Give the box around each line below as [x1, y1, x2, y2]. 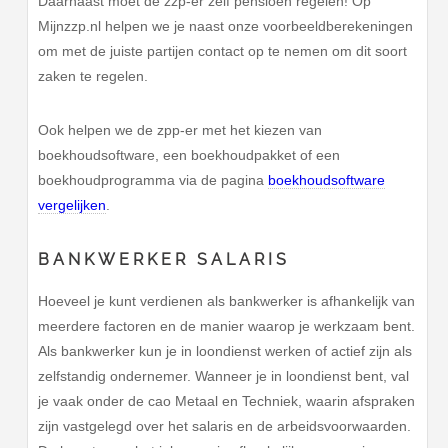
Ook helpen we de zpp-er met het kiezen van [38, 121, 323, 138]
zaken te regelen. [38, 68, 149, 85]
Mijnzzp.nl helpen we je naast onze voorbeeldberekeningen [38, 18, 414, 35]
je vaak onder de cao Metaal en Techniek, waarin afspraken [38, 392, 416, 409]
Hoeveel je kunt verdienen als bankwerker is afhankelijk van [38, 292, 416, 309]
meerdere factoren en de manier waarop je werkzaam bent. [38, 317, 416, 334]
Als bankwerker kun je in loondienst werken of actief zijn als [38, 342, 413, 359]
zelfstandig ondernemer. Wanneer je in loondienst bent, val [38, 367, 410, 384]
